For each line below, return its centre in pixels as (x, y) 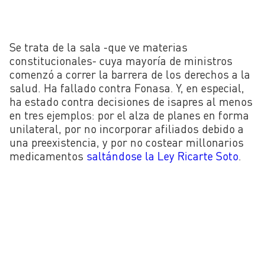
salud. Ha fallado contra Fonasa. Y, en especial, (127, 88)
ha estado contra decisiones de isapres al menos (131, 101)
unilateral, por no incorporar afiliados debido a (127, 128)
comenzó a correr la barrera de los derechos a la (130, 74)
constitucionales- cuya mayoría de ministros (121, 60)
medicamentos (48, 156)
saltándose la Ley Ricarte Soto (162, 156)
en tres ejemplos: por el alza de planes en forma (129, 115)
